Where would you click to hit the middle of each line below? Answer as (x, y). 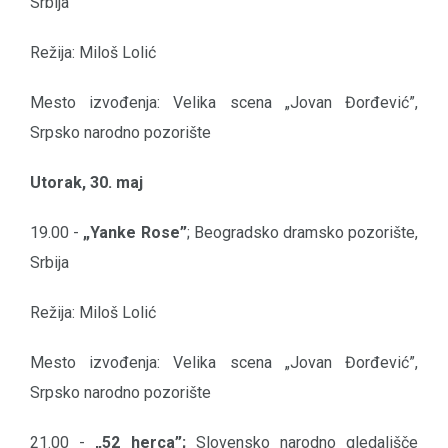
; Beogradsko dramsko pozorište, (302, 233)
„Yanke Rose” (135, 233)
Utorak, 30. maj (86, 183)
